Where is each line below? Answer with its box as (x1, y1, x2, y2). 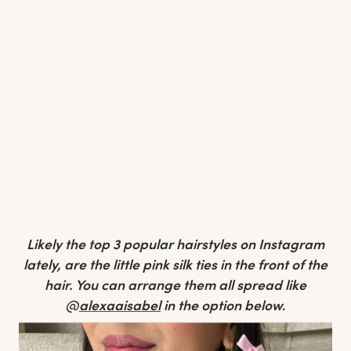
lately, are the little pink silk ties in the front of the (24, 255, 327, 274)
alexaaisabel (79, 295, 161, 315)
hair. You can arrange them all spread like (45, 275, 306, 295)
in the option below (161, 295, 282, 315)
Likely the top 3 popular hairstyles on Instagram (27, 234, 324, 254)
